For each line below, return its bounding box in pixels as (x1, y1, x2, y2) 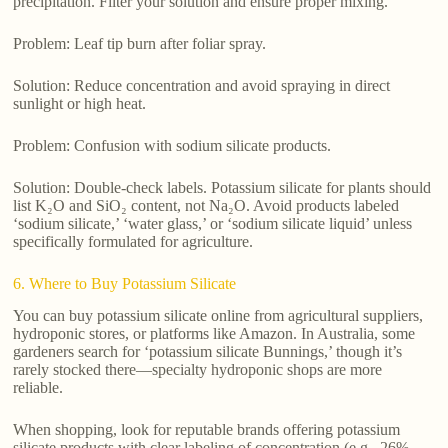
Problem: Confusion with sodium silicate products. (13, 136, 332, 154)
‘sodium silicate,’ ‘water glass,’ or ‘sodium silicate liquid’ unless (13, 214, 413, 232)
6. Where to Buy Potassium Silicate (13, 274, 237, 292)
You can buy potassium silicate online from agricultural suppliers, (13, 307, 424, 325)
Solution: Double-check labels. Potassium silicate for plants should (13, 178, 432, 196)
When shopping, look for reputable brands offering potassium (13, 421, 401, 439)
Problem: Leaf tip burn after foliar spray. (13, 34, 267, 52)
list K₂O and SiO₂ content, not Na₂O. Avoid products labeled (13, 196, 400, 214)
